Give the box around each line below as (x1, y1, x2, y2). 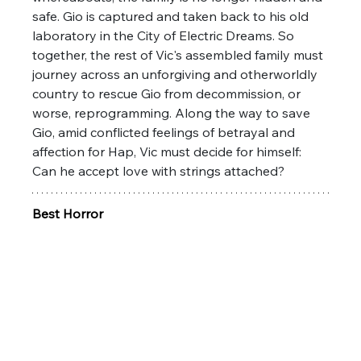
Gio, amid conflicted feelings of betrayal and (32, 123, 299, 140)
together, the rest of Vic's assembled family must (32, 46, 327, 63)
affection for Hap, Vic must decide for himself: (32, 143, 305, 160)
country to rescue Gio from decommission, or (32, 85, 305, 102)
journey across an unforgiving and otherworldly (32, 65, 322, 82)
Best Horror (32, 205, 104, 222)
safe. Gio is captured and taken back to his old (32, 7, 313, 24)
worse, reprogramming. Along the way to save (32, 104, 314, 121)
